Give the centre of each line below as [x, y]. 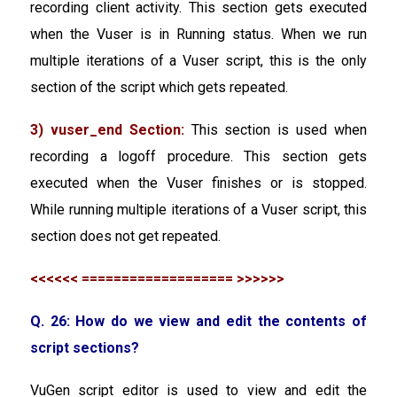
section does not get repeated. [125, 236]
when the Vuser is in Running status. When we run [198, 34]
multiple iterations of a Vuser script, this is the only [198, 60]
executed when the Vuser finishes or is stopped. [198, 183]
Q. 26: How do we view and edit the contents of [198, 321]
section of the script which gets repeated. [159, 87]
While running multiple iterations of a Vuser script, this [198, 209]
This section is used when [276, 129]
